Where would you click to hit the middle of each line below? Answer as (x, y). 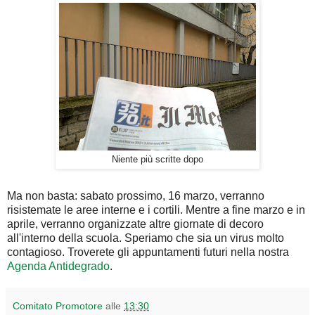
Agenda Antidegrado (58, 266)
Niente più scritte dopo (157, 160)
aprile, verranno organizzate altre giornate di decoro (135, 224)
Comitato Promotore (58, 306)
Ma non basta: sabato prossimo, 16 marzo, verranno (136, 196)
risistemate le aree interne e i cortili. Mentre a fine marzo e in (156, 210)
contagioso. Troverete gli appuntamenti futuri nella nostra (148, 252)
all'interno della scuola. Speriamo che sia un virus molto (146, 238)
